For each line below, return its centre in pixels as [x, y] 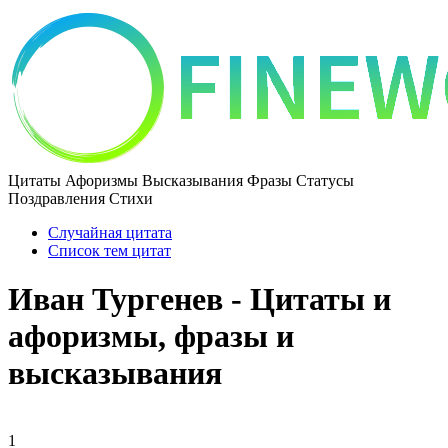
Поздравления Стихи [80, 198]
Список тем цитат [109, 250]
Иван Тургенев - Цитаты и [199, 299]
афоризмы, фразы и [151, 336]
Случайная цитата [110, 232]
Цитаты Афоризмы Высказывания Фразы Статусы [181, 180]
